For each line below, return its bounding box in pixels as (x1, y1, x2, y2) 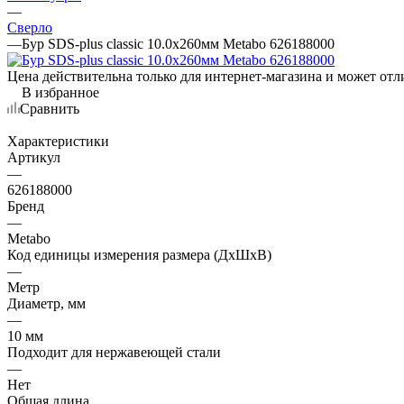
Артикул (7, 149, 60, 165)
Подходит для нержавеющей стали (7, 344, 221, 360)
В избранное (22, 84, 99, 100)
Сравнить (20, 100, 79, 116)
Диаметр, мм (7, 295, 86, 311)
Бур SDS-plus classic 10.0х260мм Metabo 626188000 (22, 35, 335, 51)
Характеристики (7, 133, 109, 149)
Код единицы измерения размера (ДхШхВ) (7, 246, 271, 262)
